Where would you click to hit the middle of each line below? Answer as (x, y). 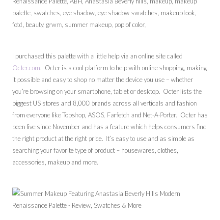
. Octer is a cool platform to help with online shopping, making (124, 68)
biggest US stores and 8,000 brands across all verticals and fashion (105, 103)
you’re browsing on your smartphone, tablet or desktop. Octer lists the (107, 92)
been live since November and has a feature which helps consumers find (110, 127)
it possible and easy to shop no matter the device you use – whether (103, 80)
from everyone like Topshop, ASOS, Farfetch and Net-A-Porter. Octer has (110, 115)
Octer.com (26, 68)
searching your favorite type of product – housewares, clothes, (95, 151)
